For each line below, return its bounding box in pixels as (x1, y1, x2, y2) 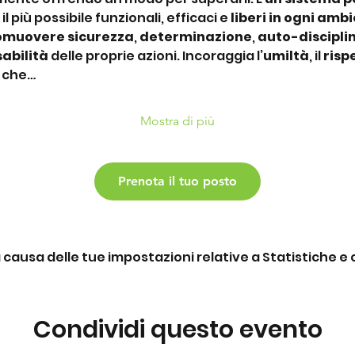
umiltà (262, 46, 309, 65)
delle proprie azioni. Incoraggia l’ (48, 46, 263, 65)
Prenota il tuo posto (118, 173, 237, 189)
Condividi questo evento (32, 312, 323, 346)
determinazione (139, 27, 252, 46)
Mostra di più (140, 113, 215, 128)
